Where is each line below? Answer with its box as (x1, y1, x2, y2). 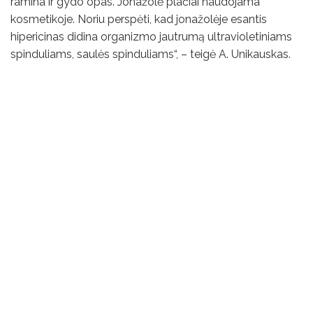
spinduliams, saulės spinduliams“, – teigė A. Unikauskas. (10, 47, 293, 61)
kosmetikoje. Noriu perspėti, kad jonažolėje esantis (10, 12, 267, 26)
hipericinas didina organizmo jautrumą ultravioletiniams (10, 29, 292, 43)
